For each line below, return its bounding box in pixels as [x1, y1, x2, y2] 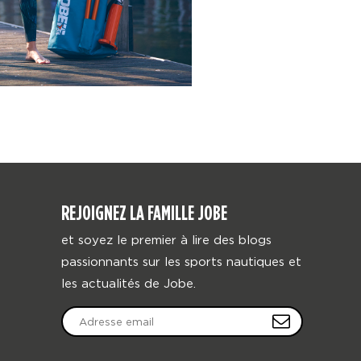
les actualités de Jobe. [61, 276, 196, 289]
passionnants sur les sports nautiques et [61, 255, 301, 268]
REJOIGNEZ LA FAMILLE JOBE [61, 201, 227, 225]
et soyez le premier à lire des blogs [61, 233, 272, 246]
